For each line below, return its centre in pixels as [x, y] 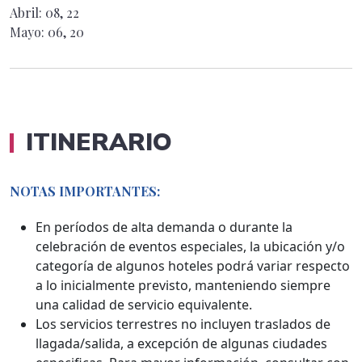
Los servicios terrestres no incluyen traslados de [183, 324]
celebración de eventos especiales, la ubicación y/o [190, 246]
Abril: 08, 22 [44, 12]
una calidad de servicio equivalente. [144, 304]
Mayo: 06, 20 [47, 32]
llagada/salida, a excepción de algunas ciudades [181, 343]
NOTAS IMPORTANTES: [85, 191]
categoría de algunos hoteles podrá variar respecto [193, 265]
